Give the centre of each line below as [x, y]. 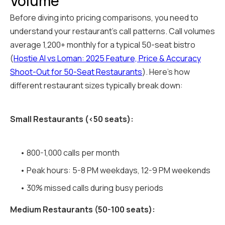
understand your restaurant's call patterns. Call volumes [113, 31]
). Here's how [166, 72]
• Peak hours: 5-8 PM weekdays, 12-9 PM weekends [115, 171]
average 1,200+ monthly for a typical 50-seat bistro [103, 45]
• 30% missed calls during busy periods [92, 188]
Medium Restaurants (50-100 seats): [83, 210]
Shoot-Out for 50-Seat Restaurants [76, 72]
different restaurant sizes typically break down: [96, 86]
